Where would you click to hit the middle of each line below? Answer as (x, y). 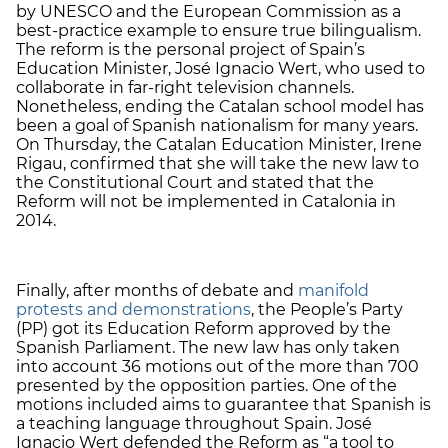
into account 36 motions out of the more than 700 (217, 366)
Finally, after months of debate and (157, 290)
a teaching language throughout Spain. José (194, 423)
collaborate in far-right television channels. (185, 87)
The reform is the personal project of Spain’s (190, 49)
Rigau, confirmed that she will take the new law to (217, 163)
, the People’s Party (327, 309)
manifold (333, 290)
